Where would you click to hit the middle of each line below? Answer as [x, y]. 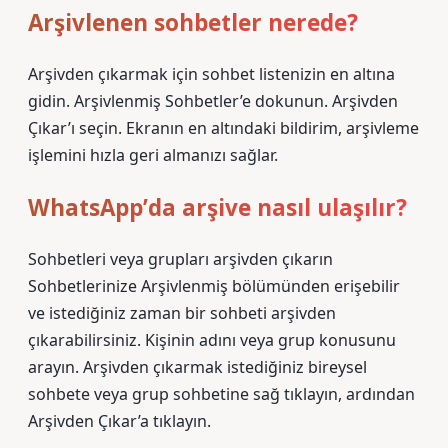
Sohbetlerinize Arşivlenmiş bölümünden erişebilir [214, 286]
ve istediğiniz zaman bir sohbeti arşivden [182, 313]
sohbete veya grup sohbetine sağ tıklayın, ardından [221, 394]
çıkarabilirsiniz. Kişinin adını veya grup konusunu [212, 340]
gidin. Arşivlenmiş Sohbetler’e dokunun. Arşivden [213, 101]
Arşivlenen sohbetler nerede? [193, 22]
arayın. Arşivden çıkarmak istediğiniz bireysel [197, 367]
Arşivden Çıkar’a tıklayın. [119, 421]
